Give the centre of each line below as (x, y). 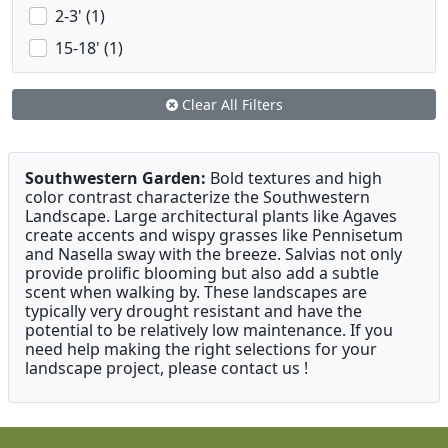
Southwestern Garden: (115, 178)
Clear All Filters (230, 105)
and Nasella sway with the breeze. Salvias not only (213, 254)
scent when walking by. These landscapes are (196, 292)
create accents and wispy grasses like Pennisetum (214, 235)
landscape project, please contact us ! (166, 368)
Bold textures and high (294, 178)
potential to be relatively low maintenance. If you (209, 330)
